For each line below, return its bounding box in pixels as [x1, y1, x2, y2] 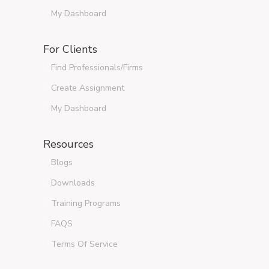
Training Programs [51, 198, 121, 209]
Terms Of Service [51, 238, 118, 250]
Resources [43, 137, 94, 151]
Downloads [51, 177, 95, 189]
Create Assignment [51, 82, 124, 94]
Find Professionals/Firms [51, 62, 143, 73]
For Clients [43, 42, 97, 56]
